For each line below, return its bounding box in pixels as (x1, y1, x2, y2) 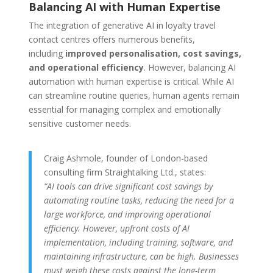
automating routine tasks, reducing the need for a (43, 194, 234, 207)
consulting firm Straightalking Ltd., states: (43, 166, 206, 179)
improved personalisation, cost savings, (65, 48, 241, 60)
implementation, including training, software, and (43, 236, 233, 249)
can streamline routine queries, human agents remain (28, 90, 239, 102)
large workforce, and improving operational (43, 208, 211, 221)
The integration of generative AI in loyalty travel (28, 19, 216, 32)
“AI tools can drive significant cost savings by (43, 180, 213, 193)
